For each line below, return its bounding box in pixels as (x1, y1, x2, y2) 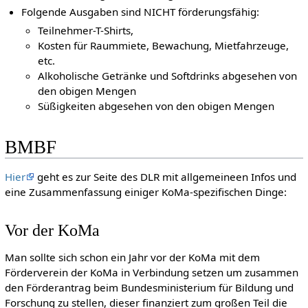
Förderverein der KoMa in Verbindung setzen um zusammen (4, 265, 298, 279)
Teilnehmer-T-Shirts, (38, 23, 134, 37)
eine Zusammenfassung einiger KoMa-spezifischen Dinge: (4, 185, 287, 199)
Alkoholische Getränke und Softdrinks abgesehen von (38, 68, 298, 82)
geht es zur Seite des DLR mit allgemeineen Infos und (34, 170, 296, 184)
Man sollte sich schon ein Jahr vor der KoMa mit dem (4, 250, 260, 264)
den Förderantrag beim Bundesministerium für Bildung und (4, 280, 294, 294)
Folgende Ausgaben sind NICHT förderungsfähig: (21, 5, 260, 19)
